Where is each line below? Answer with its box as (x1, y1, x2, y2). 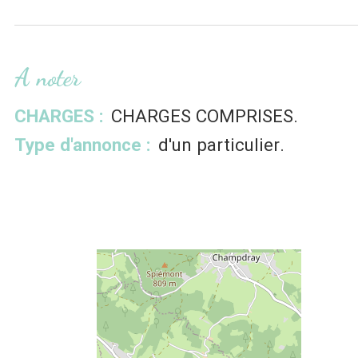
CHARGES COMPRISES (110, 105, 293, 126)
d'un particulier (157, 133, 280, 155)
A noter (14, 62, 81, 92)
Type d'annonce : (14, 133, 151, 155)
